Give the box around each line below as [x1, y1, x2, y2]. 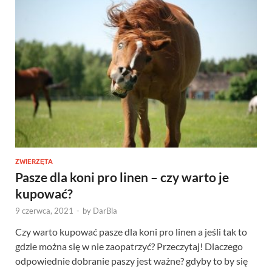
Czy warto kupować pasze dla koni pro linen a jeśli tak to [15, 226, 247, 238]
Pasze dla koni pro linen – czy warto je [15, 169, 229, 185]
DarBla [93, 206, 117, 216]
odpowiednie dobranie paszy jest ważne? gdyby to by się [15, 255, 248, 267]
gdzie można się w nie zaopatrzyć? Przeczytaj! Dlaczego [15, 240, 243, 253]
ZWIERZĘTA [15, 157, 53, 166]
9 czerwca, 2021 [15, 206, 73, 216]
